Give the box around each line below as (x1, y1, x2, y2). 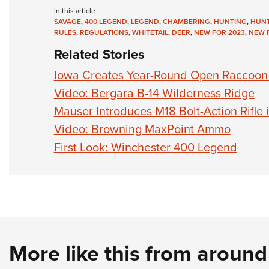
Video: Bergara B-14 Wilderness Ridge (53, 84, 255, 102)
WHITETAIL (131, 27, 168, 38)
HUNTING (213, 16, 247, 27)
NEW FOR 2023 (193, 27, 245, 38)
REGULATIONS (79, 27, 128, 38)
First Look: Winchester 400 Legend (53, 138, 237, 156)
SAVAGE (53, 16, 81, 27)
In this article (53, 5, 95, 16)
